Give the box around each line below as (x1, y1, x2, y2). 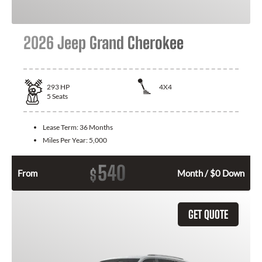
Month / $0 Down (177, 167, 244, 178)
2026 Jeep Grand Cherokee (23, 32, 184, 53)
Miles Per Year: (43, 135, 89, 144)
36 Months (80, 122, 113, 132)
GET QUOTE (188, 207, 228, 221)
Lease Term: (43, 122, 80, 132)
